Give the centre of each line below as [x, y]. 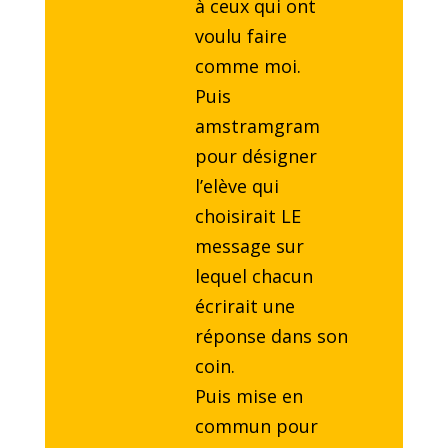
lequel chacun [253, 276]
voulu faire [240, 36]
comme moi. [247, 66]
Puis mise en [248, 396]
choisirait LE [247, 216]
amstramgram [257, 126]
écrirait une [244, 306]
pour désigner [255, 156]
